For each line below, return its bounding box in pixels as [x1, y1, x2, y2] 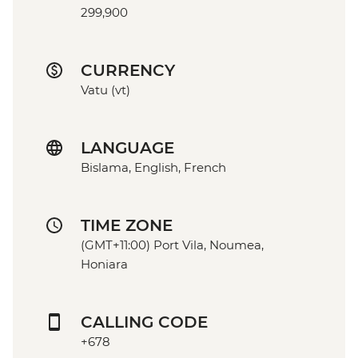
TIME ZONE [81, 216, 173, 236]
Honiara [81, 257, 128, 272]
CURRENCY [81, 61, 175, 81]
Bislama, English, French [81, 160, 226, 176]
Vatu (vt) [81, 82, 130, 98]
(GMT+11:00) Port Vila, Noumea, [81, 237, 264, 253]
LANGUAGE [81, 138, 174, 158]
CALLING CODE [81, 312, 208, 332]
